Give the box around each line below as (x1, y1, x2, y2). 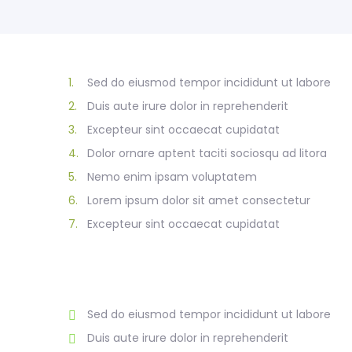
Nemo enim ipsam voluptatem (87, 169, 257, 185)
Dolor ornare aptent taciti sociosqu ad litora (87, 145, 327, 161)
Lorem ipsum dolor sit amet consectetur (87, 192, 310, 208)
